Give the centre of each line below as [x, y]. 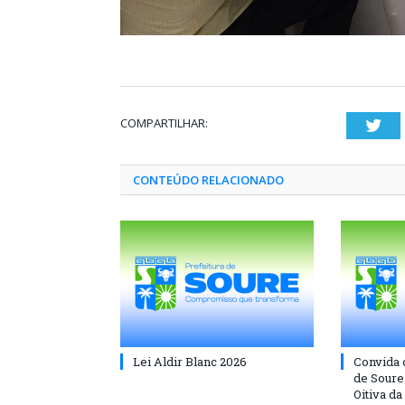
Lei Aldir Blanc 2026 [190, 362]
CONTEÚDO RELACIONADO [208, 180]
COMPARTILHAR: [164, 123]
